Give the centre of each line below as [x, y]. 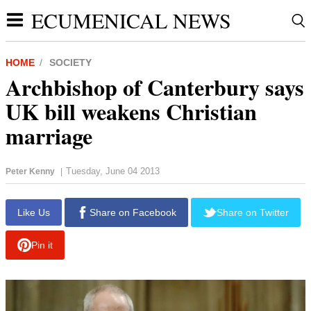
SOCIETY [70, 62]
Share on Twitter [252, 238]
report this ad [266, 204]
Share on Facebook [133, 238]
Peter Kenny [30, 171]
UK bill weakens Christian [131, 111]
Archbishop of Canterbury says [155, 87]
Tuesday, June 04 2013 [112, 171]
